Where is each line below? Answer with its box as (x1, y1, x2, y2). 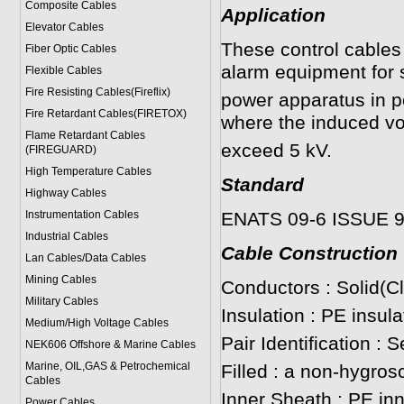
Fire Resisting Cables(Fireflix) (24, 86, 170, 98)
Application (220, 5, 326, 26)
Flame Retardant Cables (24, 129, 145, 142)
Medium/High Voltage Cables (24, 317, 169, 329)
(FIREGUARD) (24, 143, 96, 156)
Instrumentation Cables (24, 208, 139, 221)
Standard (220, 174, 304, 196)
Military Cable (24, 295, 93, 308)
